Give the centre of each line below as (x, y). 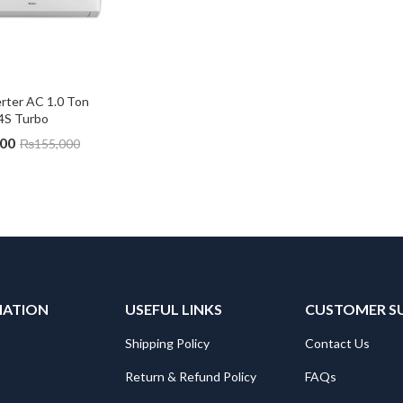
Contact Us (337, 344)
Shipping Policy (167, 344)
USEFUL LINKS (174, 309)
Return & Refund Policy (191, 377)
